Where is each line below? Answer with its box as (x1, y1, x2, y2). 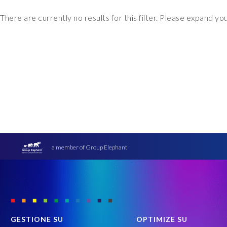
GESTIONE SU (11, 214, 63, 223)
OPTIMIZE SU (136, 214, 188, 223)
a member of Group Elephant (51, 143, 127, 151)
